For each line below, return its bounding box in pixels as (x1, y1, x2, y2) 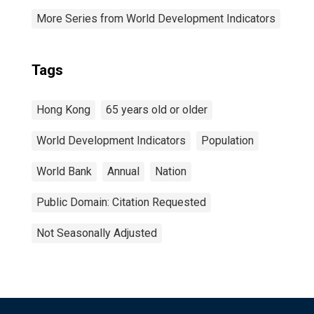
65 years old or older (106, 103, 207, 116)
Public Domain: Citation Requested (36, 196, 206, 209)
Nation (155, 165, 186, 178)
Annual (107, 165, 139, 178)
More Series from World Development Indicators (36, 12, 275, 25)
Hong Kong (36, 103, 90, 116)
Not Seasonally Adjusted (36, 226, 157, 240)
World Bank (36, 165, 92, 178)
